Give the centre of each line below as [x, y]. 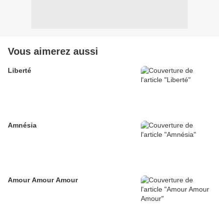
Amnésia [22, 125]
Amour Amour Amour [43, 180]
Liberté [20, 71]
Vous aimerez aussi [53, 52]
